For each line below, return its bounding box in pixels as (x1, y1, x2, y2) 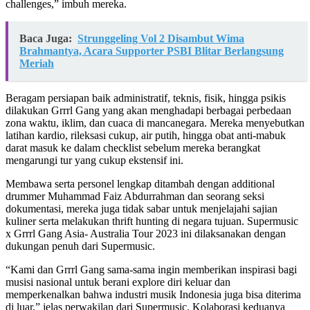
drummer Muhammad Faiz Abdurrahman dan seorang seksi (6, 190, 264, 203)
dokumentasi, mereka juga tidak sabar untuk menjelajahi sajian (6, 203, 277, 215)
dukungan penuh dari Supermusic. (6, 240, 155, 253)
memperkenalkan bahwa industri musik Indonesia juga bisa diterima (6, 289, 301, 301)
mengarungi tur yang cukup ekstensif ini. (6, 154, 183, 167)
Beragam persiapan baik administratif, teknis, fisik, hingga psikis (6, 92, 286, 104)
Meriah (19, 57, 54, 70)
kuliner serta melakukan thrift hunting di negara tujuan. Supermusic (6, 215, 298, 228)
